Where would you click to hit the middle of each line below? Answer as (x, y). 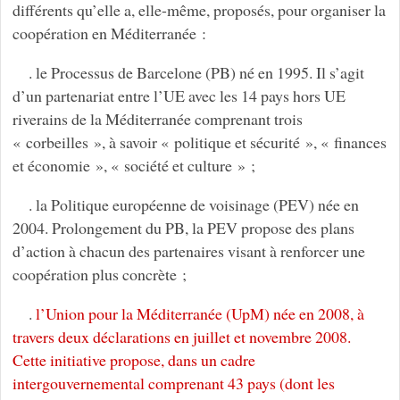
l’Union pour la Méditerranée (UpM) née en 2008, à (200, 314)
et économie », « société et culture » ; (133, 166)
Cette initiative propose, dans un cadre (133, 360)
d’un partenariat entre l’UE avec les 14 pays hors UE (179, 96)
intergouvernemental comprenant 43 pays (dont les (173, 383)
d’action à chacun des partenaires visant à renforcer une (188, 251)
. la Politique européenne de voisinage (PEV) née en (193, 205)
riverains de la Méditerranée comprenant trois (157, 119)
